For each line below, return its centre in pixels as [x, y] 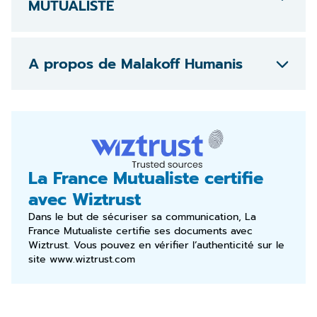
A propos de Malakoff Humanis [136, 63]
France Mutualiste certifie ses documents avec [140, 231]
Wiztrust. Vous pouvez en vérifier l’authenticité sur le [156, 245]
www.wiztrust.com [92, 259]
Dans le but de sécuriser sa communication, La [142, 217]
